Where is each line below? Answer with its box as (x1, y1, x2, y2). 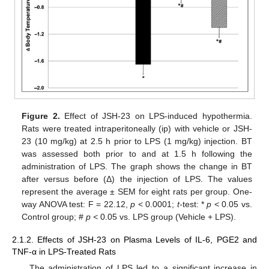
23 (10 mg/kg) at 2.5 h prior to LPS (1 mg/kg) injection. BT (22, 136, 252, 146)
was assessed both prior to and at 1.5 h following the (22, 148, 252, 159)
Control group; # (22, 211, 86, 222)
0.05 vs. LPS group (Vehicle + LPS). (98, 211, 237, 222)
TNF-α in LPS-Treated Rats (12, 246, 116, 256)
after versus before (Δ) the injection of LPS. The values (22, 174, 252, 184)
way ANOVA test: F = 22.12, (22, 199, 131, 209)
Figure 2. (22, 110, 60, 121)
